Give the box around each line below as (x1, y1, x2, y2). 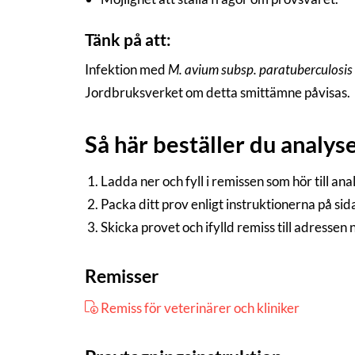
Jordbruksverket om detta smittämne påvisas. (85, 83, 350, 101)
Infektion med (85, 60, 168, 78)
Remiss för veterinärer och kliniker (101, 299, 300, 316)
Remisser (85, 265, 158, 288)
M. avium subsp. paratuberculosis (168, 60, 353, 78)
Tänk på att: (85, 29, 171, 50)
